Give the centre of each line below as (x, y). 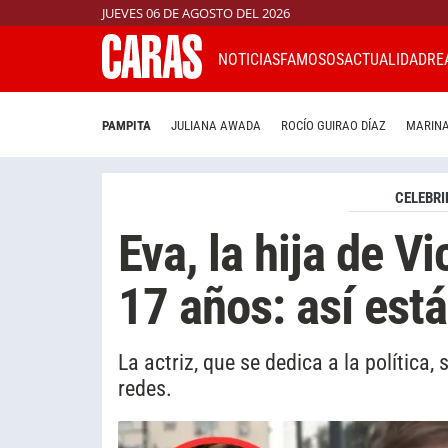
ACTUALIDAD (385, 59)
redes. (145, 387)
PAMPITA (126, 126)
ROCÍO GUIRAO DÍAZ (333, 126)
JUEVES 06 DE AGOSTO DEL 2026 (196, 13)
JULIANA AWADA (216, 126)
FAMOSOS (312, 59)
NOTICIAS (249, 59)
